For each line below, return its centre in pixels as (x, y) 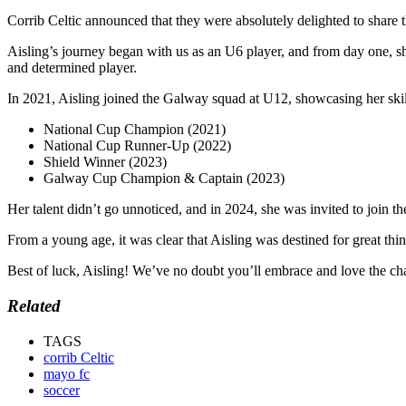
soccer (62, 390)
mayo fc (67, 373)
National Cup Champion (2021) (135, 130)
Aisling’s (34, 52)
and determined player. (72, 68)
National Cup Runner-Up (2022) (137, 146)
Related (34, 306)
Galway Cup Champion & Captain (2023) (164, 179)
